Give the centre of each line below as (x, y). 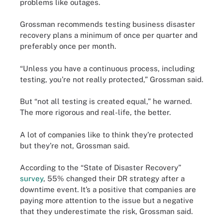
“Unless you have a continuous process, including (107, 68)
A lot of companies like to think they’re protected (107, 134)
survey (32, 178)
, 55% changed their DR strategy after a (114, 178)
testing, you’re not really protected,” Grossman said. (111, 79)
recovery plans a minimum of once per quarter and (109, 35)
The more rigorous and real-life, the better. (95, 112)
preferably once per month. (68, 46)
